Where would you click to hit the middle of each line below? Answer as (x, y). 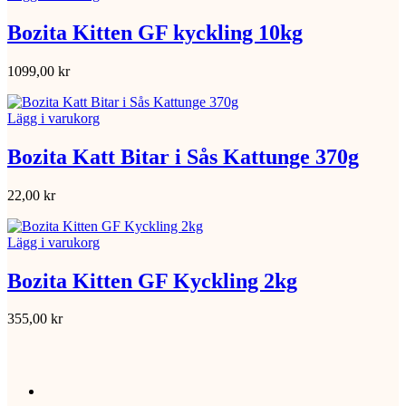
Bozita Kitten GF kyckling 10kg (155, 32)
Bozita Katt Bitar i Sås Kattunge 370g (183, 156)
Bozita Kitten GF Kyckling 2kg (152, 280)
